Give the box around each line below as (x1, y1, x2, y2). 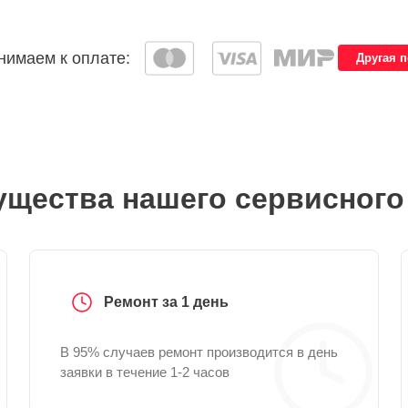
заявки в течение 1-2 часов (60, 364, 229, 380)
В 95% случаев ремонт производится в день (60, 344, 338, 360)
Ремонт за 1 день (104, 294, 229, 310)
